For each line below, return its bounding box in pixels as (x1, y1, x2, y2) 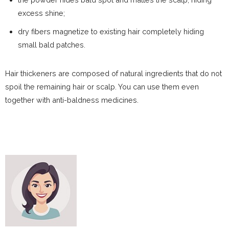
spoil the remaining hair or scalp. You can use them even (5, 82, 199, 91)
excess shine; (18, 8, 65, 17)
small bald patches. (18, 40, 85, 49)
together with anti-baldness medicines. (5, 95, 139, 104)
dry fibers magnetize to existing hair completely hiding (18, 27, 204, 36)
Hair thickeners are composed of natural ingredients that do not (5, 68, 222, 78)
